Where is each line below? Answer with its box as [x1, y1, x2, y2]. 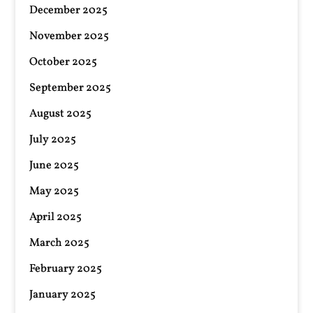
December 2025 [29, 3, 108, 18]
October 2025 [29, 54, 98, 70]
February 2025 [29, 261, 103, 277]
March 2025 [29, 235, 90, 251]
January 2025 [29, 287, 96, 303]
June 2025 [29, 158, 80, 173]
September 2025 [29, 80, 112, 96]
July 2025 [29, 132, 77, 147]
